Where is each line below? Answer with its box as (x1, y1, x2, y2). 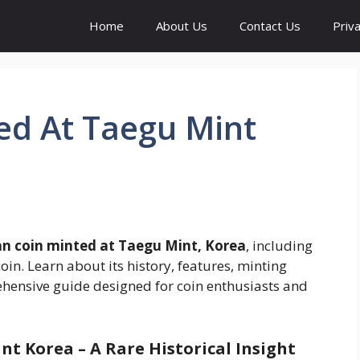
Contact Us (239, 18, 301, 34)
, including (246, 236, 313, 256)
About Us (156, 18, 207, 34)
